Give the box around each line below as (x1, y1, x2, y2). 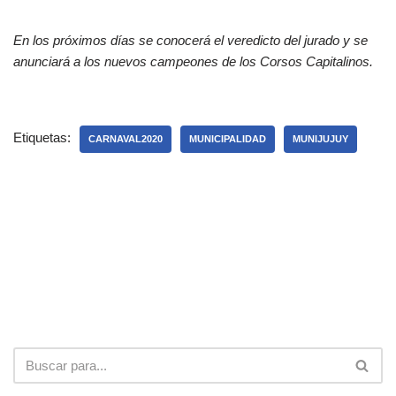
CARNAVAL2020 (88, 133, 163, 145)
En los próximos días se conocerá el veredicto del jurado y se (13, 33, 368, 49)
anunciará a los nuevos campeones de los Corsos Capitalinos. (13, 54, 373, 70)
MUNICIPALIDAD (189, 133, 266, 145)
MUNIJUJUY (293, 133, 348, 145)
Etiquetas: (13, 130, 71, 146)
